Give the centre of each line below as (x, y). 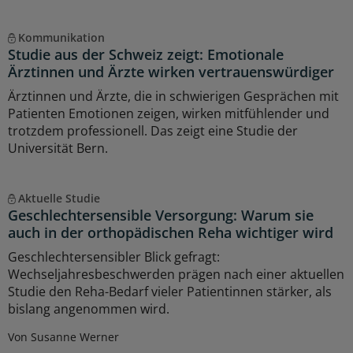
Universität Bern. (58, 149)
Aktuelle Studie (59, 199)
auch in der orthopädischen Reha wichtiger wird (171, 233)
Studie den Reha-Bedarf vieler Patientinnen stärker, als (170, 292)
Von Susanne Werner (63, 337)
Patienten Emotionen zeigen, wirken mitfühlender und (169, 114)
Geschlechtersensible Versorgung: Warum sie (161, 216)
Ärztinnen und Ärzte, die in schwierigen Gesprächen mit (173, 97)
